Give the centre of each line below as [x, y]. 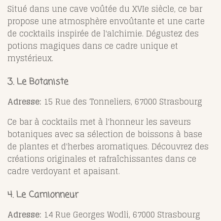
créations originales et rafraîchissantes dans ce [102, 159]
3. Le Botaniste [38, 82]
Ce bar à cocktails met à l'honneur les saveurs [99, 122]
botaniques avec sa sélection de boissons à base [105, 134]
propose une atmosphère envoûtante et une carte [106, 21]
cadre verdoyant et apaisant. [64, 171]
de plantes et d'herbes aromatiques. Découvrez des [108, 146]
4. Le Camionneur [43, 195]
